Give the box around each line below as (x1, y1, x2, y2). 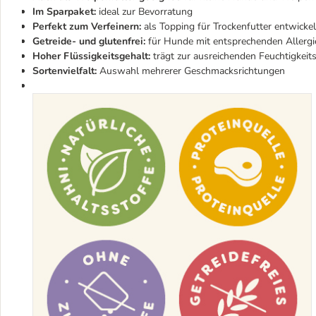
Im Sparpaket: (32, 5, 96, 19)
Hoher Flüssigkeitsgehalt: (32, 49, 153, 63)
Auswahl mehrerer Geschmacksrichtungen (97, 64, 285, 78)
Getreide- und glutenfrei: (32, 35, 145, 49)
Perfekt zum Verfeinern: (32, 20, 141, 34)
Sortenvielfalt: (32, 64, 97, 78)
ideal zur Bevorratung (96, 5, 193, 19)
